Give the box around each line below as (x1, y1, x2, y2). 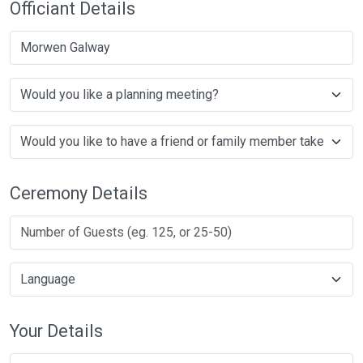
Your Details (10, 321, 103, 341)
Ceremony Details (10, 183, 147, 203)
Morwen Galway (20, 40, 110, 55)
